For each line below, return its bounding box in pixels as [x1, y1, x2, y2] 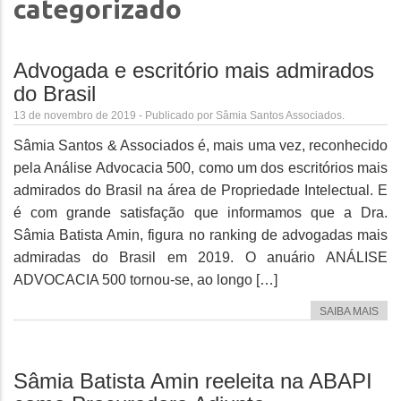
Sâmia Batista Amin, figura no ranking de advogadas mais [13, 227, 388, 243]
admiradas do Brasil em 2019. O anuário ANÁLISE [13, 250, 388, 266]
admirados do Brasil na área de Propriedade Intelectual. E [13, 183, 388, 199]
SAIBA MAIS [320, 305, 379, 319]
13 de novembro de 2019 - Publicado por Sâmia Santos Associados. [13, 109, 345, 122]
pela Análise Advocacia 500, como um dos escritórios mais [13, 160, 388, 176]
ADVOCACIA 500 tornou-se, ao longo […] [13, 272, 277, 288]
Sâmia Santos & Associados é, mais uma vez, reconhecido [13, 138, 388, 154]
